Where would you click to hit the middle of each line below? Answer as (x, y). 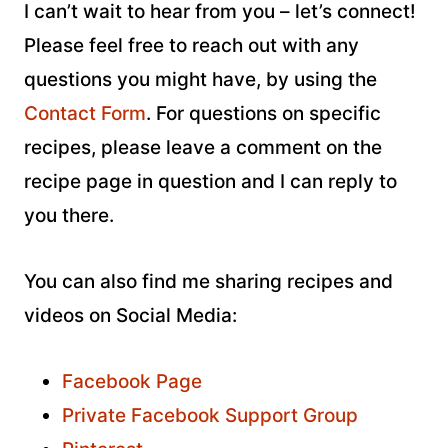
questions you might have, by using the (200, 80)
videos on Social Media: (130, 316)
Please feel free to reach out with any (191, 46)
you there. (69, 216)
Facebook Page (132, 382)
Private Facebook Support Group (210, 416)
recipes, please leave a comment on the (203, 148)
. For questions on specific (263, 114)
